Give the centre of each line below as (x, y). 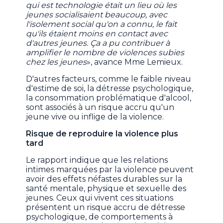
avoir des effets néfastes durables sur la (104, 179)
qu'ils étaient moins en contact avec (97, 34)
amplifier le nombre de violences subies (105, 53)
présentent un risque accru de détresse (106, 208)
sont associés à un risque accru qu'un (100, 108)
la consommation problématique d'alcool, (109, 98)
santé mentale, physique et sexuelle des (106, 189)
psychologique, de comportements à (100, 217)
